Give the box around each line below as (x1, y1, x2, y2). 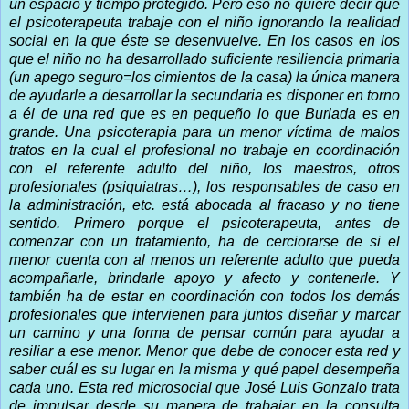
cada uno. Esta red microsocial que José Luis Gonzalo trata (9, 379, 400, 395)
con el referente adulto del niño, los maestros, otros (9, 160, 400, 176)
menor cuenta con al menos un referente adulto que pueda (9, 251, 400, 267)
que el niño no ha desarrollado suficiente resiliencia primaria (9, 50, 400, 67)
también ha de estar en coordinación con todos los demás (9, 288, 400, 304)
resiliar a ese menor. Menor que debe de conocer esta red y (9, 342, 400, 359)
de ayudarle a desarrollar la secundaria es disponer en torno (9, 87, 400, 103)
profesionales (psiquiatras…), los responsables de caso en (9, 178, 400, 194)
